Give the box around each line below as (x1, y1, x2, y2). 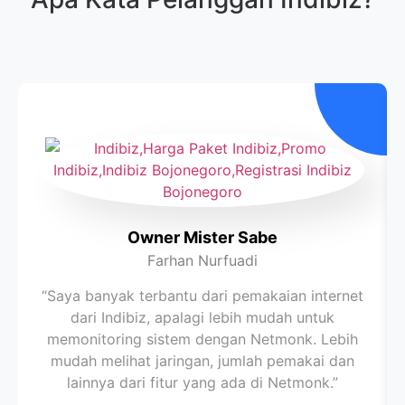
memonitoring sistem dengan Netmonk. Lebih (47, 329, 358, 348)
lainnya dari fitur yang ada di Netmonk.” (67, 372, 338, 391)
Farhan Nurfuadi (147, 250, 258, 269)
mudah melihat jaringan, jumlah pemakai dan (51, 351, 354, 370)
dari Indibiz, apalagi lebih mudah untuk (71, 307, 334, 326)
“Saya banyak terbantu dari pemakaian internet (42, 286, 363, 305)
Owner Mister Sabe (127, 227, 278, 247)
